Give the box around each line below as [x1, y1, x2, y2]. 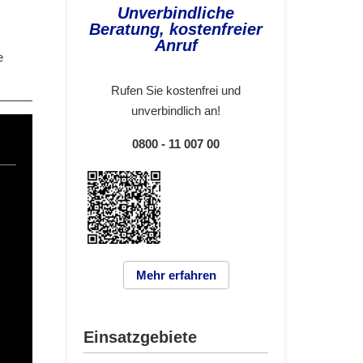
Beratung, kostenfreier [89, 20, 263, 39]
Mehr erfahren [135, 268, 216, 283]
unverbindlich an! [131, 104, 220, 118]
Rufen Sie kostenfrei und [111, 83, 241, 98]
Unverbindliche [117, 4, 234, 23]
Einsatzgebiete [83, 328, 197, 347]
